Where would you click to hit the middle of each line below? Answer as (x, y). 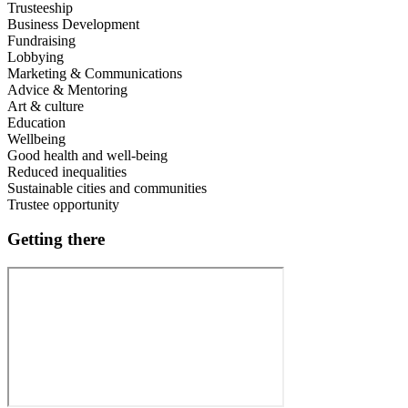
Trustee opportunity (63, 204)
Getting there (56, 240)
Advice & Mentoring (67, 89)
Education (36, 122)
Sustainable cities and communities (107, 188)
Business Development (73, 24)
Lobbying (36, 56)
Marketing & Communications (95, 73)
